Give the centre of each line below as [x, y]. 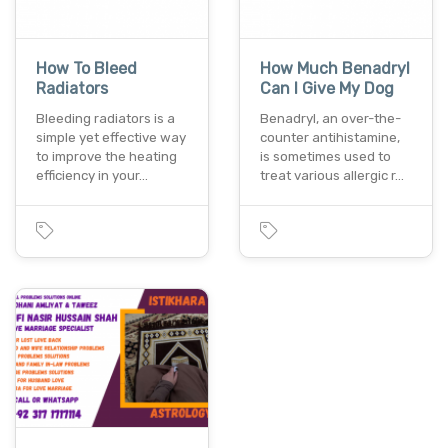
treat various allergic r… [332, 176]
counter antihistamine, [330, 138]
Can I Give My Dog [327, 89]
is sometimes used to [325, 157]
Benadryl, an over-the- [330, 119]
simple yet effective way [111, 138]
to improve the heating [106, 157]
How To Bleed [86, 69]
